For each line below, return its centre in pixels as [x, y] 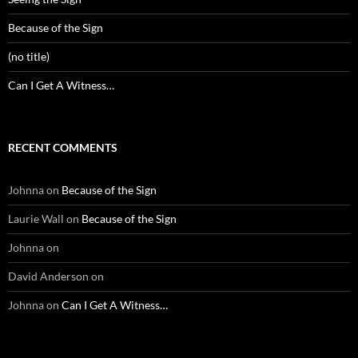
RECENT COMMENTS [63, 148]
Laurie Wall [36, 219]
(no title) [29, 57]
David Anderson [48, 276]
